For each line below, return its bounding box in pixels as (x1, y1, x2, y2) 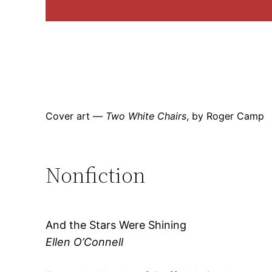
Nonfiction (46, 160, 146, 191)
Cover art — (46, 110, 106, 123)
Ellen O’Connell (46, 235, 124, 248)
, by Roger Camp (186, 110, 265, 123)
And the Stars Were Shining (46, 218, 187, 231)
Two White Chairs (106, 110, 187, 123)
